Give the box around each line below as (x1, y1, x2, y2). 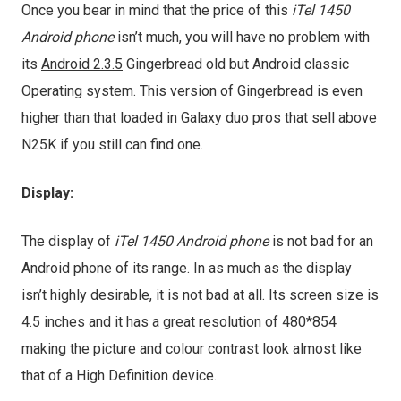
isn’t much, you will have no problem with (114, 29, 370, 46)
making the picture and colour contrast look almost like (21, 340, 362, 357)
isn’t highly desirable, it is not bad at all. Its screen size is (21, 286, 379, 303)
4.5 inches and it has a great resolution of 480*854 (21, 313, 337, 330)
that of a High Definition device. (21, 367, 217, 384)
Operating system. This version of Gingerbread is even (21, 82, 363, 99)
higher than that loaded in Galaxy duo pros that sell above (21, 109, 377, 126)
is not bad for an (269, 233, 373, 250)
